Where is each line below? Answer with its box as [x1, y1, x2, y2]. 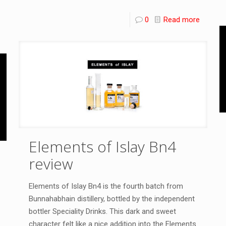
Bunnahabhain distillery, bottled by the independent [28, 194, 195, 203]
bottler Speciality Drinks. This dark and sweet [28, 206, 176, 216]
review [28, 153, 73, 174]
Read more [163, 15, 200, 25]
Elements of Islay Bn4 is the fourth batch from [28, 181, 183, 191]
